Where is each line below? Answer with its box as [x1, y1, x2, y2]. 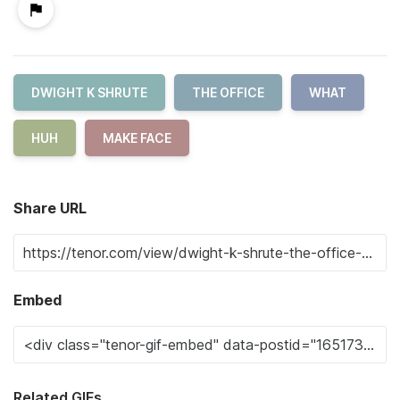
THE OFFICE [192, 85, 264, 101]
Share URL [13, 199, 87, 218]
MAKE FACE [103, 130, 171, 146]
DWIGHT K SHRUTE [31, 85, 147, 101]
